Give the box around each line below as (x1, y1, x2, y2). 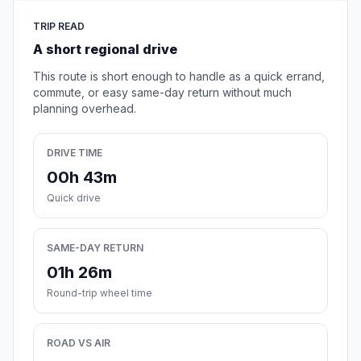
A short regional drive (33, 41, 177, 58)
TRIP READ (33, 20, 85, 33)
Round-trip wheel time (47, 287, 152, 300)
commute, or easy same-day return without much (33, 85, 292, 100)
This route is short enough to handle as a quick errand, (33, 69, 325, 84)
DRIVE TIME (47, 147, 102, 160)
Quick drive (47, 192, 101, 205)
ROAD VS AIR (47, 337, 110, 350)
